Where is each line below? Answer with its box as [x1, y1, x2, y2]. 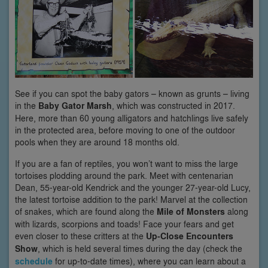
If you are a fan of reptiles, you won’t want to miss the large [15, 157, 238, 170]
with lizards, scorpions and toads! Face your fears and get [15, 218, 234, 230]
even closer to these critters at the [15, 230, 146, 242]
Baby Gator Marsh [38, 99, 112, 112]
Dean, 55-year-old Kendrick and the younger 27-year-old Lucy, [15, 181, 251, 194]
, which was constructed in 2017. [112, 99, 235, 112]
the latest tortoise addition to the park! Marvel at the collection [15, 193, 248, 206]
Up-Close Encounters [146, 230, 233, 243]
